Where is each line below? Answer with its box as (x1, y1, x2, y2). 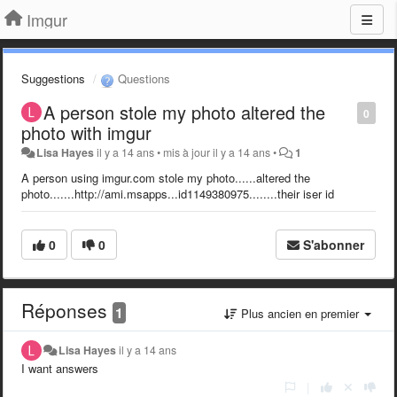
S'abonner (303, 235, 364, 253)
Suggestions (21, 70, 85, 87)
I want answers (21, 359, 98, 377)
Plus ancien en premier (237, 304, 362, 322)
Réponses (21, 296, 113, 323)
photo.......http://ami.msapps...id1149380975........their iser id (21, 184, 334, 202)
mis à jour (163, 144, 214, 160)
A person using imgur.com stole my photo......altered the (21, 168, 310, 186)
